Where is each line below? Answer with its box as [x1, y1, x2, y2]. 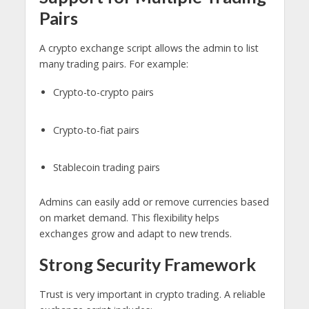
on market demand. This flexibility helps [39, 211, 219, 225]
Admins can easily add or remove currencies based [39, 195, 269, 209]
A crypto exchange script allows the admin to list [39, 41, 259, 54]
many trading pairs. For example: [39, 57, 188, 70]
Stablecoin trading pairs [52, 161, 160, 175]
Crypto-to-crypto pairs [52, 85, 154, 99]
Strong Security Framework [39, 254, 256, 275]
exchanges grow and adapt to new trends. [39, 227, 232, 241]
